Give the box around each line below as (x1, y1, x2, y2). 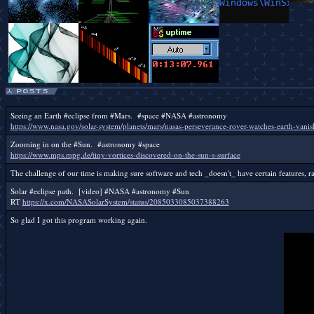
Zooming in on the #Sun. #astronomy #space (10, 139, 160, 149)
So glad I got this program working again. (10, 214, 147, 225)
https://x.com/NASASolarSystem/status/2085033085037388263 (22, 196, 229, 207)
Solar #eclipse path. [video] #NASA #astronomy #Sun (10, 186, 189, 196)
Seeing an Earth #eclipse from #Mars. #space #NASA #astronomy (10, 110, 227, 121)
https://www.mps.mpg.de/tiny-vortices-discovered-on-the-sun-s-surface (10, 149, 240, 160)
